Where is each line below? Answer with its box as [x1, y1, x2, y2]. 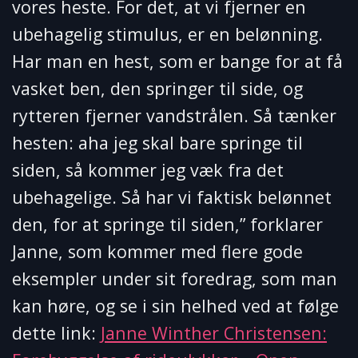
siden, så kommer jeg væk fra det [12, 158, 284, 182]
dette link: [12, 321, 101, 345]
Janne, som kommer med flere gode [12, 240, 303, 264]
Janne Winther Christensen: [101, 321, 327, 345]
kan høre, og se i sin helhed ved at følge [12, 294, 339, 318]
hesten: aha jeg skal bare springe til [12, 131, 303, 155]
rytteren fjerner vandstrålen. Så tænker [12, 104, 336, 128]
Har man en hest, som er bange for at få [12, 50, 343, 74]
